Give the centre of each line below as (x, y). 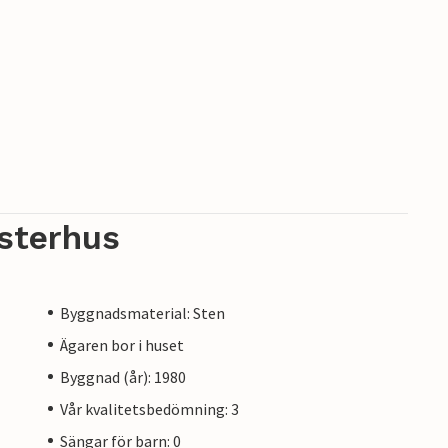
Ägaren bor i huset (122, 344)
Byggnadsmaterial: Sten (142, 312)
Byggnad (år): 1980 (123, 376)
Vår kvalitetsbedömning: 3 (149, 408)
